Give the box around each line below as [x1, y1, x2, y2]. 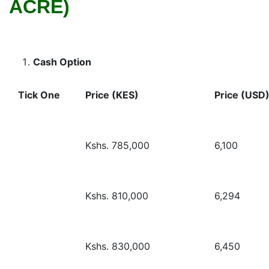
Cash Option [33, 56, 91, 68]
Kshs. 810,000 [85, 190, 148, 202]
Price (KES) [85, 89, 139, 101]
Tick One [18, 89, 60, 101]
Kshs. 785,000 [85, 139, 150, 151]
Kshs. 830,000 [85, 240, 150, 252]
